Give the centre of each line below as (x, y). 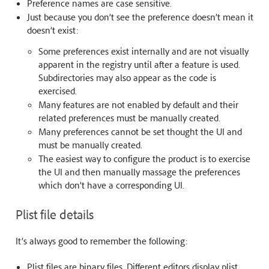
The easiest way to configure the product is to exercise (144, 158)
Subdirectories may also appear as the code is (127, 77)
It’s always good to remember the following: (101, 240)
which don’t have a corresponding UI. (111, 185)
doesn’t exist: (53, 30)
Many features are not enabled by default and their (138, 104)
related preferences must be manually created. (129, 117)
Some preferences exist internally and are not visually (143, 51)
